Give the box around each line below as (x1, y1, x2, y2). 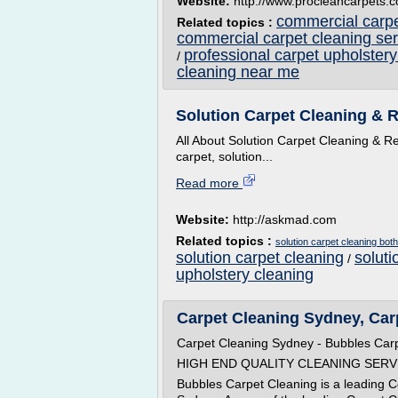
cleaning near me (177, 63, 299, 81)
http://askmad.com (233, 212, 337, 227)
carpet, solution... (176, 149, 273, 163)
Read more (176, 176, 243, 190)
